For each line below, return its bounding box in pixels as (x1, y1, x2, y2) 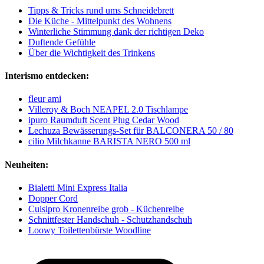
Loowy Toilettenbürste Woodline (28, 225, 151, 235)
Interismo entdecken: (5, 71, 89, 81)
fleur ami (28, 94, 61, 104)
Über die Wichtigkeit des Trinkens (28, 47, 155, 58)
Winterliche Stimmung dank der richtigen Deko (28, 26, 204, 37)
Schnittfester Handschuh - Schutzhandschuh (28, 214, 192, 225)
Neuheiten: (5, 159, 48, 170)
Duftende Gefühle (28, 37, 95, 47)
